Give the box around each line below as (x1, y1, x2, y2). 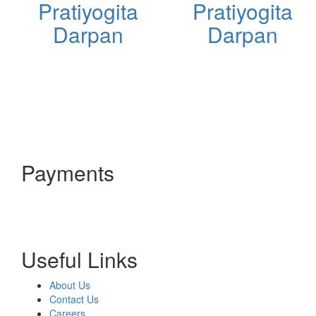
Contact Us (49, 291, 99, 306)
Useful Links (21, 243, 138, 274)
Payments (21, 157, 114, 188)
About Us (49, 277, 90, 292)
